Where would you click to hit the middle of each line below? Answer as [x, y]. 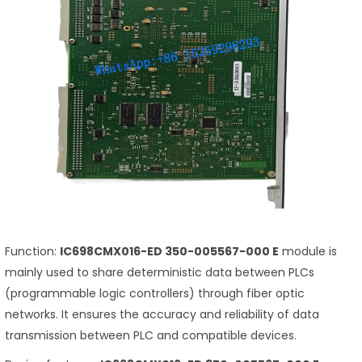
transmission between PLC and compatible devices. [151, 336]
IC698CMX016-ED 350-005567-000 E [169, 252]
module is [308, 252]
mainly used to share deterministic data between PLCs [160, 273]
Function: [32, 252]
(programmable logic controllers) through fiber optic [155, 294]
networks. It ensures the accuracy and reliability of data [162, 315]
